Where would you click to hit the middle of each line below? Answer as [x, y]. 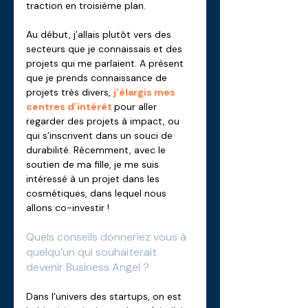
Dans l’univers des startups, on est [105, 296]
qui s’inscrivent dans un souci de [101, 135]
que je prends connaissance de [98, 78]
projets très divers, [70, 92]
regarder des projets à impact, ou [104, 121]
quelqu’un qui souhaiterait [93, 252]
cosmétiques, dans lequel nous [98, 193]
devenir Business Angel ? [89, 267]
